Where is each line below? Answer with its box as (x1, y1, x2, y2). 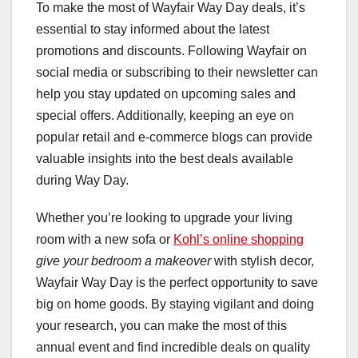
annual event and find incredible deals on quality (36, 340, 310, 354)
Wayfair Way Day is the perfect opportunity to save (36, 275, 318, 289)
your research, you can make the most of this (36, 318, 287, 332)
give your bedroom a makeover (36, 253, 211, 268)
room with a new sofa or (36, 232, 173, 246)
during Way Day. (36, 173, 129, 187)
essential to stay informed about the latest (36, 22, 269, 36)
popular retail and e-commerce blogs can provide (36, 129, 312, 144)
